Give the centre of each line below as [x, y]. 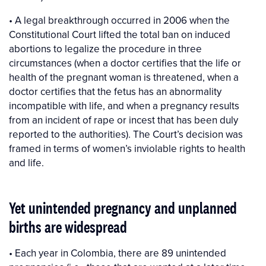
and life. [26, 163]
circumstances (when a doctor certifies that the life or [125, 63]
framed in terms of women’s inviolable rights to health [127, 149]
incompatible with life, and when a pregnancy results [124, 106]
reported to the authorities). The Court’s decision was [126, 134]
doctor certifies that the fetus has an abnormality [115, 92]
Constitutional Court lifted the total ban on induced [120, 35]
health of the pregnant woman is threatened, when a [124, 77]
